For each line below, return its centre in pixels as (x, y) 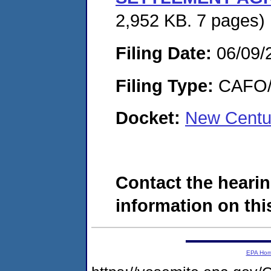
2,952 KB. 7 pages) (190, 21)
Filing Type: (165, 85)
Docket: (150, 118)
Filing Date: (164, 53)
